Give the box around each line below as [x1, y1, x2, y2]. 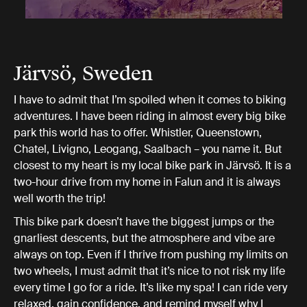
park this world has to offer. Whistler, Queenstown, [14, 125, 262, 140]
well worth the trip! [14, 191, 106, 206]
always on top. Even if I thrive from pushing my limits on [14, 247, 288, 262]
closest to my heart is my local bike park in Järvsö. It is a [14, 158, 291, 173]
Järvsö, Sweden [14, 62, 153, 86]
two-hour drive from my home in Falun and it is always [14, 175, 280, 189]
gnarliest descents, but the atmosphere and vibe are [14, 231, 275, 245]
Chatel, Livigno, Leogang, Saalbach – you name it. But [14, 142, 282, 156]
